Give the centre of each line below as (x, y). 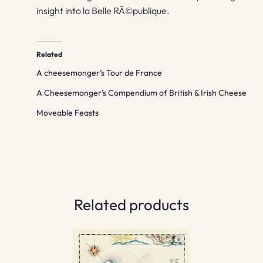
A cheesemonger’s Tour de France (100, 73)
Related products (131, 204)
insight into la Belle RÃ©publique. (103, 11)
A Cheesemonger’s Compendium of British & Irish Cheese (142, 92)
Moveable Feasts (68, 112)
